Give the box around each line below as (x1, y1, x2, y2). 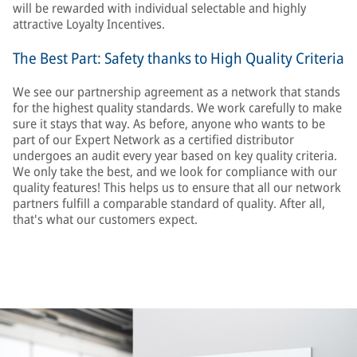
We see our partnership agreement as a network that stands (13, 83, 340, 100)
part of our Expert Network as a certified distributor (13, 131, 294, 148)
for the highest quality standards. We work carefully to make (13, 99, 342, 116)
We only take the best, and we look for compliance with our (13, 163, 337, 180)
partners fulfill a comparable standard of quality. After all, (13, 194, 325, 212)
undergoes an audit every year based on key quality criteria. (13, 147, 337, 164)
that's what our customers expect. (13, 210, 198, 228)
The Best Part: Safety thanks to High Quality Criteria (13, 48, 344, 69)
